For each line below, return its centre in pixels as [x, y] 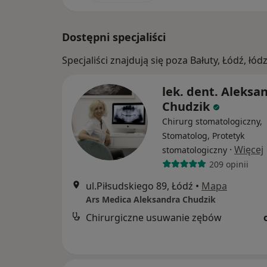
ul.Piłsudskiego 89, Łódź [139, 186]
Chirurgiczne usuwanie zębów [154, 218]
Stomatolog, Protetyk [203, 136]
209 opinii [229, 164]
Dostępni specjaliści [114, 37]
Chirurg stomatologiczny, [212, 122]
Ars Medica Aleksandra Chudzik [151, 200]
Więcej [249, 150]
